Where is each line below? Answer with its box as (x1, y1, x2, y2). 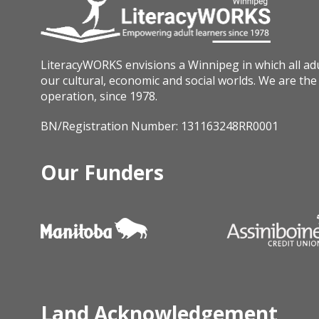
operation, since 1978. (41, 88, 158, 104)
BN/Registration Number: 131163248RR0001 (41, 117, 279, 134)
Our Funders (41, 158, 164, 186)
